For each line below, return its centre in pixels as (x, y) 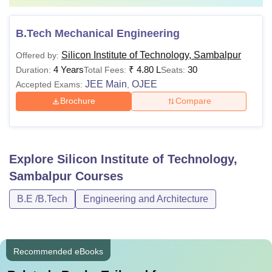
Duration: (33, 70)
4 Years (69, 69)
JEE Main (106, 84)
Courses (97, 176)
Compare (193, 101)
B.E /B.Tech (42, 199)
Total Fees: (105, 70)
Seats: (174, 70)
